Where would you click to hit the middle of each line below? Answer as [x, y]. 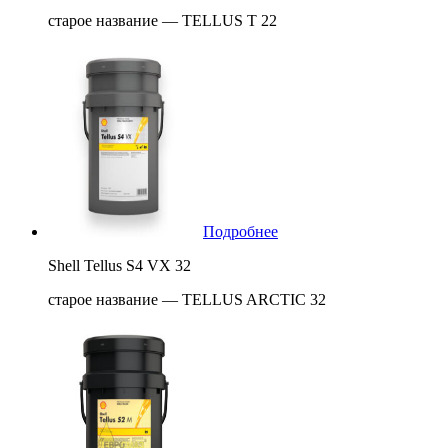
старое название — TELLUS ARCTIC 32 [187, 299]
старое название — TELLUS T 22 [162, 20]
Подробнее [240, 231]
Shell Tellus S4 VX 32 [119, 265]
